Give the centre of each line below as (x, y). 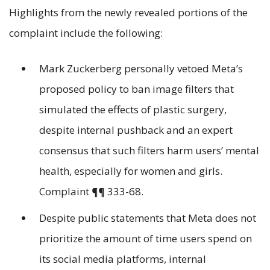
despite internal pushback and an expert (136, 130)
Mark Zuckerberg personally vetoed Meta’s (141, 68)
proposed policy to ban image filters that (137, 89)
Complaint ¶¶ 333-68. (91, 191)
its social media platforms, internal (123, 259)
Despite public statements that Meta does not (148, 218)
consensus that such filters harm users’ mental (149, 150)
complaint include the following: (86, 33)
